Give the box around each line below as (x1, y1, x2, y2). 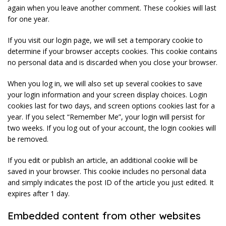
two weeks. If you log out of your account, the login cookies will (8, 123, 216, 133)
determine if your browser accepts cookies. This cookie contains (8, 46, 217, 56)
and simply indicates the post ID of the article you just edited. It (8, 178, 214, 187)
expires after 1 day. (8, 189, 70, 198)
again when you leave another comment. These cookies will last (8, 3, 216, 13)
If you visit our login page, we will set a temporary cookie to (8, 35, 203, 45)
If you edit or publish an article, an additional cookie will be (8, 155, 198, 165)
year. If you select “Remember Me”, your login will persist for (8, 112, 205, 122)
